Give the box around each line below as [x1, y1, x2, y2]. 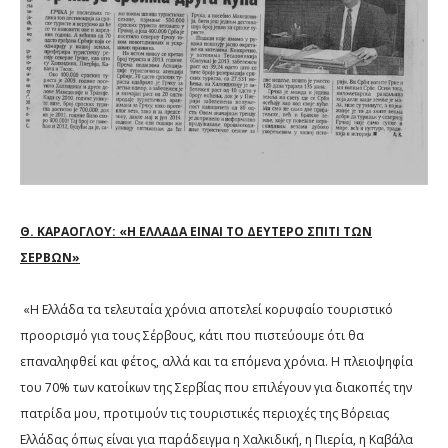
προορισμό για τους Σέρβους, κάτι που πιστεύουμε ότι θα [20, 327, 364, 345]
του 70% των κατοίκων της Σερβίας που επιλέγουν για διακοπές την [20, 379, 412, 397]
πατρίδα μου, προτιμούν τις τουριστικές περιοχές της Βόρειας [20, 405, 389, 423]
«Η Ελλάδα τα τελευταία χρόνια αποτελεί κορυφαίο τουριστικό [23, 301, 393, 319]
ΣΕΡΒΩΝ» [20, 249, 80, 267]
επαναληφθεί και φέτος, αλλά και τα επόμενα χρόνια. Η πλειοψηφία [20, 353, 413, 371]
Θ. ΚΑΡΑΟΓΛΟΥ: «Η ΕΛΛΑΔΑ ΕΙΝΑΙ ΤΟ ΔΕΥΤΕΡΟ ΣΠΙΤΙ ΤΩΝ [20, 223, 372, 241]
